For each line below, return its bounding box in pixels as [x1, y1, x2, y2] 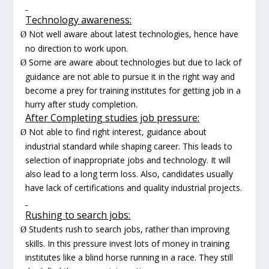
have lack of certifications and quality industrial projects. [25, 181, 243, 193]
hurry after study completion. [25, 98, 138, 110]
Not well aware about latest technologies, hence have [29, 28, 239, 40]
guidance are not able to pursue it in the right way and [25, 70, 235, 82]
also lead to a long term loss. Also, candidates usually [25, 168, 234, 180]
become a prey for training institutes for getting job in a [25, 84, 241, 96]
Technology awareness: [25, 13, 132, 26]
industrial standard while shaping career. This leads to [25, 140, 233, 152]
